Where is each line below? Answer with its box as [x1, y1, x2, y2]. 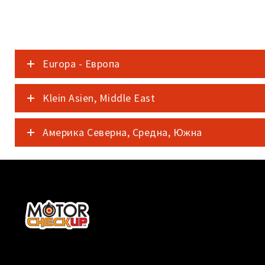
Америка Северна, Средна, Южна [43, 125, 202, 139]
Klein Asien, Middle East [43, 91, 155, 105]
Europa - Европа [43, 57, 120, 70]
